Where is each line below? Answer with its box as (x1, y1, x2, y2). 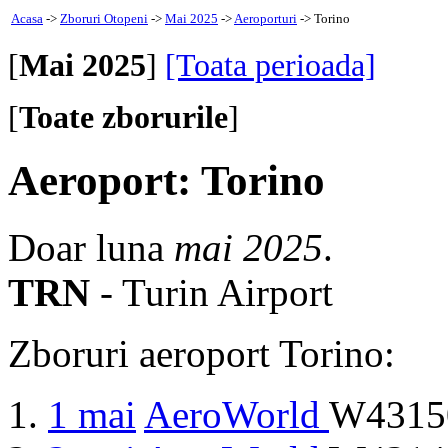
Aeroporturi (234, 11, 297, 26)
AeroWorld (144, 392, 329, 436)
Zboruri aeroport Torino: (8, 331, 395, 375)
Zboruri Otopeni (60, 11, 148, 26)
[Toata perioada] (165, 48, 376, 83)
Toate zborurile (19, 100, 228, 135)
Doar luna (8, 225, 174, 269)
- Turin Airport (90, 270, 333, 314)
